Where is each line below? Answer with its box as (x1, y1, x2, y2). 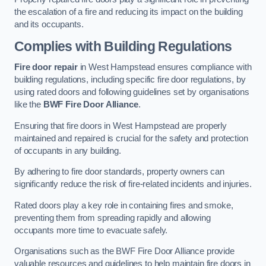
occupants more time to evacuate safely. (14, 225, 168, 235)
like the (14, 100, 43, 110)
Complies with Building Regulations (14, 38, 232, 54)
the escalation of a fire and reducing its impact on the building (14, 7, 243, 17)
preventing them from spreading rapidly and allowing (14, 213, 211, 223)
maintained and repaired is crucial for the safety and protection (14, 133, 248, 143)
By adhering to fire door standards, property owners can (14, 167, 225, 177)
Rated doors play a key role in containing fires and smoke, (14, 200, 233, 210)
